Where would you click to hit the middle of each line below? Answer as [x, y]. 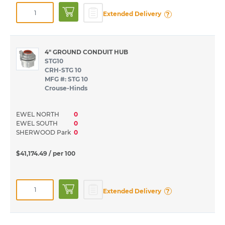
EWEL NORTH [39, 114]
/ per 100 [62, 153]
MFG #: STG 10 [66, 79]
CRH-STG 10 [63, 70]
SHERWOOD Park [45, 132]
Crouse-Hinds [66, 88]
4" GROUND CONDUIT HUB [86, 52]
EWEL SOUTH [38, 123]
